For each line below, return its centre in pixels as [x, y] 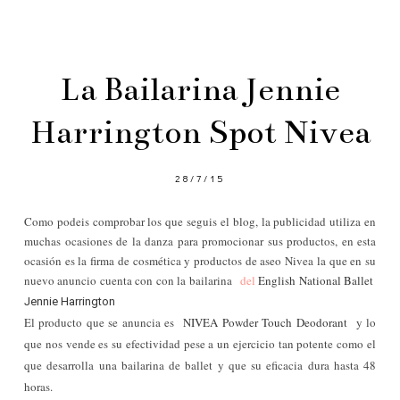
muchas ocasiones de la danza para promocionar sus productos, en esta [200, 241]
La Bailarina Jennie [200, 89]
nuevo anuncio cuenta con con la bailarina [130, 280]
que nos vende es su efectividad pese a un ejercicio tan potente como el [200, 344]
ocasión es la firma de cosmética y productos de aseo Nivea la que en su [200, 261]
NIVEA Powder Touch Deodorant [265, 322]
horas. [38, 387]
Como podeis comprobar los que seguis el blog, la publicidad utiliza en [200, 221]
